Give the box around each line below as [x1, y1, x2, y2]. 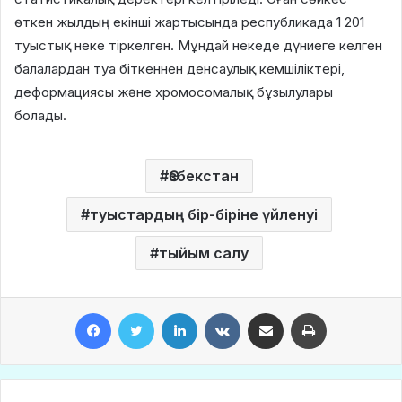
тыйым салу [158, 243, 249, 262]
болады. [14, 106, 66, 124]
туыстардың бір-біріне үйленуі [89, 205, 318, 223]
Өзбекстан [168, 166, 239, 185]
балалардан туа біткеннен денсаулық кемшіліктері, [14, 59, 345, 77]
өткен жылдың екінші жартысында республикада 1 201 [14, 13, 364, 31]
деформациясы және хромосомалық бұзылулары [14, 83, 333, 100]
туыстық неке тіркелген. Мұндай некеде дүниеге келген [14, 36, 382, 54]
